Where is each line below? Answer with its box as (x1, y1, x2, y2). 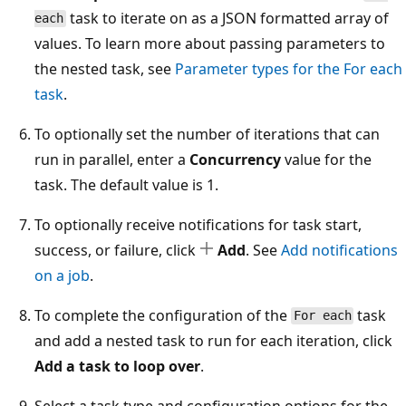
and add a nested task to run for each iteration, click (34, 330, 392, 351)
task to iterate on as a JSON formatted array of (65, 7, 389, 28)
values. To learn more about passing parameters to (34, 33, 385, 53)
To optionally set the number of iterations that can (34, 123, 380, 144)
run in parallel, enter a (34, 149, 189, 169)
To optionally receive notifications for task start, (34, 214, 362, 235)
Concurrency (189, 149, 281, 169)
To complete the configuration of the (34, 304, 291, 325)
